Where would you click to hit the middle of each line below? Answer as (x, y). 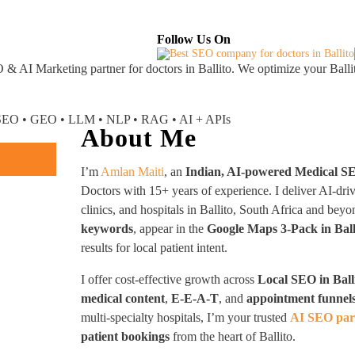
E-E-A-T (195, 298)
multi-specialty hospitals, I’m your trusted (186, 317)
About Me (139, 138)
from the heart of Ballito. (233, 336)
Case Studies (259, 25)
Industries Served (149, 25)
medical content (123, 298)
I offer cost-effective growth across (170, 279)
